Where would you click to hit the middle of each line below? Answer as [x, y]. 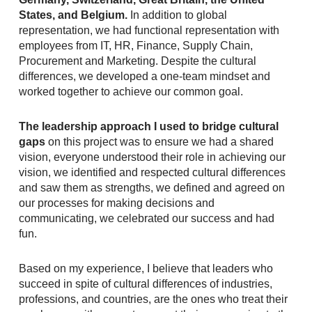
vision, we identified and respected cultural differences [152, 172]
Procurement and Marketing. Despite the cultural [137, 61]
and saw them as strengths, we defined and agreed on [151, 188]
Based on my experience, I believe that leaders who [146, 268]
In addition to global [177, 15]
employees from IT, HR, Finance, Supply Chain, [135, 46]
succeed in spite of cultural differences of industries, [145, 284]
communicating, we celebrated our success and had [146, 218]
